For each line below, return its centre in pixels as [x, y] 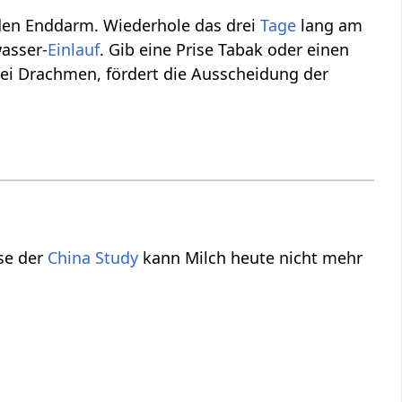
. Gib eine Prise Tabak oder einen [225, 50]
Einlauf [74, 50]
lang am [330, 26]
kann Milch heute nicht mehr [251, 257]
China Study [93, 257]
